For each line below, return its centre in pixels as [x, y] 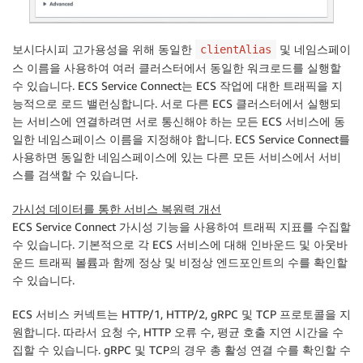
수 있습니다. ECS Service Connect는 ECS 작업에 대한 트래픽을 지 [177, 86]
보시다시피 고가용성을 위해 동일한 [104, 49]
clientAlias [236, 50]
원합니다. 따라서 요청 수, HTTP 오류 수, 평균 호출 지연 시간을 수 [178, 332]
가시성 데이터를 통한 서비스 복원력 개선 [117, 209]
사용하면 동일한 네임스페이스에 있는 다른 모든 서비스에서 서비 [177, 157]
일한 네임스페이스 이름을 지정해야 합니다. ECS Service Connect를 [181, 139]
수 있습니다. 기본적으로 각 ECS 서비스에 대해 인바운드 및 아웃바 [180, 245]
